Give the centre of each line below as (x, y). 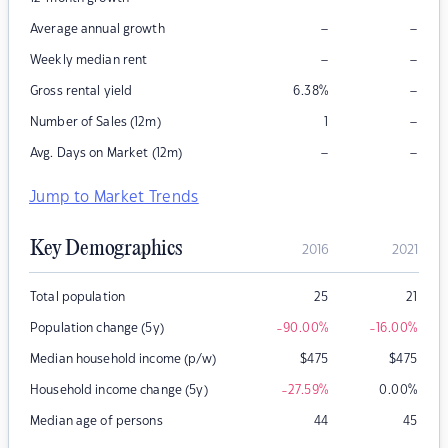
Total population (78, 297)
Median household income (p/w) (123, 359)
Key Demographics (106, 249)
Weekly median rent (89, 60)
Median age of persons (96, 421)
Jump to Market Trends (114, 198)
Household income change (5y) (119, 390)
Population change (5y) (97, 328)
